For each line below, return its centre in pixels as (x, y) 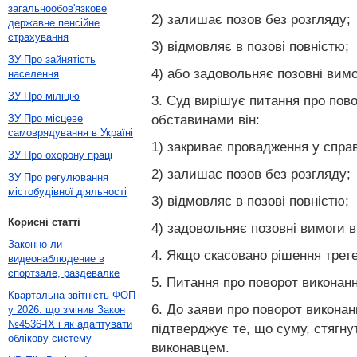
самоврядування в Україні (71, 133)
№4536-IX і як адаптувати (70, 324)
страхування (38, 37)
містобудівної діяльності (67, 192)
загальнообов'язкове (57, 8)
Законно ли (35, 244)
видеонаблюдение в (56, 259)
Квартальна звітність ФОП (72, 295)
